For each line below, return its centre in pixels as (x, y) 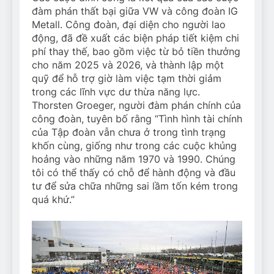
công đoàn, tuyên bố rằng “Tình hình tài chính (137, 119)
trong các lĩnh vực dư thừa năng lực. (116, 92)
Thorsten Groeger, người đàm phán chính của (136, 106)
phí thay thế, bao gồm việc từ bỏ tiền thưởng (136, 52)
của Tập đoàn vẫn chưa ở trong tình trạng (129, 132)
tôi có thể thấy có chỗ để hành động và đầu (134, 173)
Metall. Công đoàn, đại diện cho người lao (129, 25)
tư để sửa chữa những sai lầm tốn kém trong (135, 186)
